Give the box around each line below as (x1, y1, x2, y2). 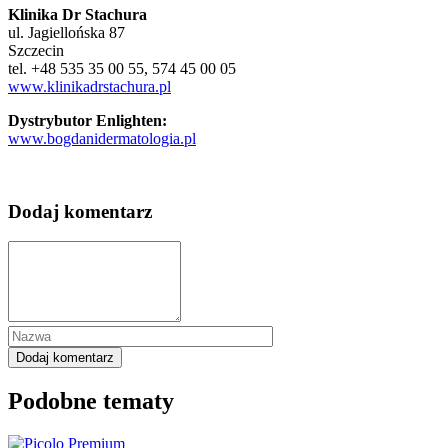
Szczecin (8, 41, 64, 59)
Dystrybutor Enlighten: (8, 111, 167, 129)
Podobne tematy (8, 388, 174, 415)
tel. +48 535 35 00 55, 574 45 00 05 (8, 59, 236, 77)
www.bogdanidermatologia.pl (8, 129, 196, 147)
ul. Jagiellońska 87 (8, 23, 125, 41)
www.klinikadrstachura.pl (8, 77, 171, 95)
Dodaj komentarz (8, 200, 152, 222)
